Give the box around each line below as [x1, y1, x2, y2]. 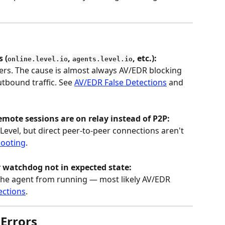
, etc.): [133, 52, 157, 64]
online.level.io [8, 55, 68, 63]
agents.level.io [72, 55, 133, 63]
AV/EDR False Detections [74, 76, 167, 88]
